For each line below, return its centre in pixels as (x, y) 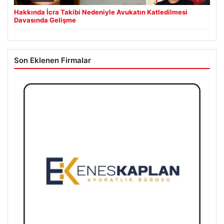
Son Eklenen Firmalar (52, 60)
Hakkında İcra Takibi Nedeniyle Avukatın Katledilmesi (101, 12)
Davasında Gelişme (45, 20)
